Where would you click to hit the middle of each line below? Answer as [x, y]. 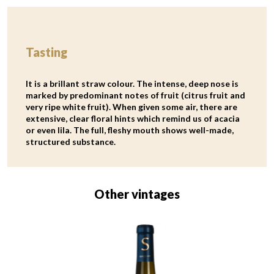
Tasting [46, 52]
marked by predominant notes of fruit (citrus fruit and [135, 95]
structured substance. [71, 142]
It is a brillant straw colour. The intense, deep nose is [132, 84]
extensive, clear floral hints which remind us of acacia [133, 119]
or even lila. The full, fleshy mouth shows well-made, [130, 130]
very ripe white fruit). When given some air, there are [131, 107]
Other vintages [137, 194]
